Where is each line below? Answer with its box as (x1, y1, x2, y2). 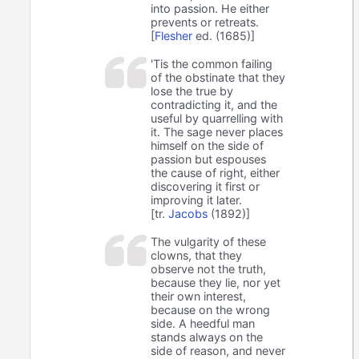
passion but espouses (151, 151, 267, 166)
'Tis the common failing (151, 56, 273, 71)
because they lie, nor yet (151, 275, 281, 289)
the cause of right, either (151, 165, 280, 179)
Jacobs (168, 206, 208, 220)
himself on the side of (151, 138, 264, 152)
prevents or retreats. (151, 14, 260, 29)
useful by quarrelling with (151, 111, 284, 125)
